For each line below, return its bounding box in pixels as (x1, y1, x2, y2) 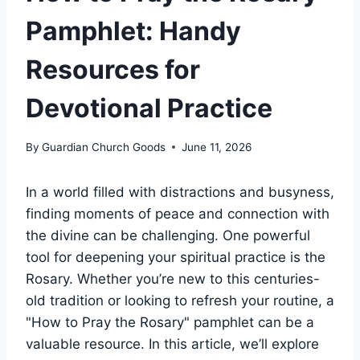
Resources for (26, 53, 200, 85)
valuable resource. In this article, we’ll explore (26, 335, 319, 352)
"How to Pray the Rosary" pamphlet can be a (26, 313, 314, 330)
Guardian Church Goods (42, 140, 166, 153)
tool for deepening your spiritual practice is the (26, 248, 325, 265)
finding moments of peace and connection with (26, 205, 329, 222)
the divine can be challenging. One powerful (26, 227, 310, 243)
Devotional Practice (26, 92, 272, 124)
